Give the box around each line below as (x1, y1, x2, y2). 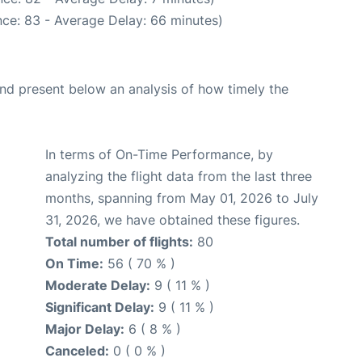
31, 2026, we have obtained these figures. (45, 212, 300, 229)
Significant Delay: (45, 299, 154, 316)
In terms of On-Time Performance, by (45, 146, 273, 163)
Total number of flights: (45, 234, 193, 250)
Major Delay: (45, 321, 124, 338)
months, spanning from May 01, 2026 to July (45, 190, 318, 207)
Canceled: (45, 343, 109, 360)
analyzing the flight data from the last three (45, 168, 312, 185)
